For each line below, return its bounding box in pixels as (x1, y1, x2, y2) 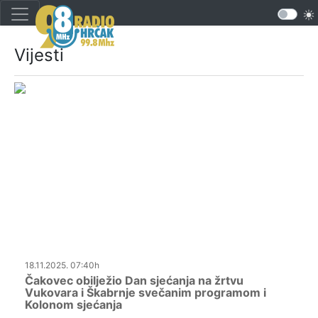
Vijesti (14, 45, 64, 65)
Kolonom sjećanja (25, 297, 122, 312)
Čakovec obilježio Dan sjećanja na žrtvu (25, 273, 243, 288)
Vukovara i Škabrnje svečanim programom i (25, 285, 266, 300)
